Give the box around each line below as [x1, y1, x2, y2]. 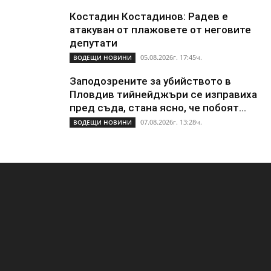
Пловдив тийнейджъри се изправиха [70, 88, 257, 100]
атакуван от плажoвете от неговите [70, 24, 251, 36]
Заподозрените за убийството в [70, 75, 231, 87]
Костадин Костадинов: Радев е [70, 10, 228, 22]
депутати [70, 37, 117, 49]
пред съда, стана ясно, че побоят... [70, 102, 246, 114]
